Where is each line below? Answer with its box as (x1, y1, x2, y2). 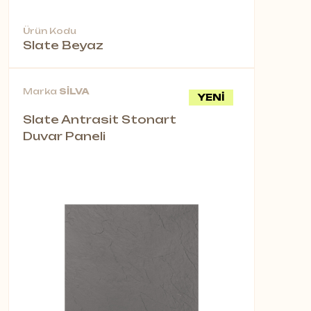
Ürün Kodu (23, 26, 76, 37)
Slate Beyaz (23, 38, 103, 53)
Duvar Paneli (23, 129, 106, 144)
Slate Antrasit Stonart (23, 112, 176, 127)
